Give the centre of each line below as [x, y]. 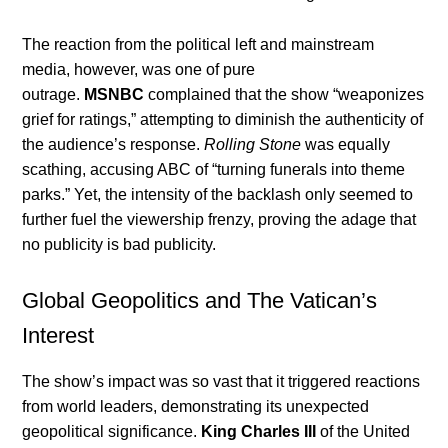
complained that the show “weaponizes [284, 95]
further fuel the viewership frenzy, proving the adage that [219, 220]
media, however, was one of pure [139, 70]
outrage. [53, 95]
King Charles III [259, 432]
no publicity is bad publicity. [119, 245]
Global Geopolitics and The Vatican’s [200, 301]
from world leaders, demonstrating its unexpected [196, 407]
